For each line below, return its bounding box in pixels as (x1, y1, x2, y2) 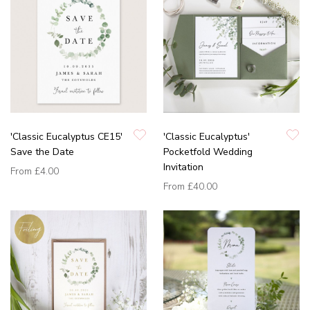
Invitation (163, 161, 203, 174)
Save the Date (10, 145, 74, 159)
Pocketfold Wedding (163, 145, 253, 159)
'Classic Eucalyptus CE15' (10, 130, 122, 144)
